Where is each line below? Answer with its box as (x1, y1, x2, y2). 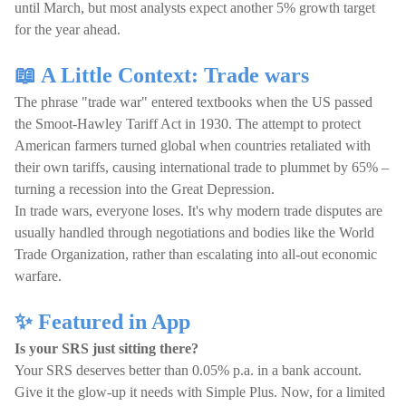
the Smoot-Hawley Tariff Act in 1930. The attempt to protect (14, 116, 361, 131)
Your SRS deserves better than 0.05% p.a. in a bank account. (14, 362, 362, 378)
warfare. (14, 268, 62, 284)
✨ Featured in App (14, 310, 190, 333)
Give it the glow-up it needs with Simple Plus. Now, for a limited (14, 384, 385, 400)
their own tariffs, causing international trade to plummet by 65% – (14, 159, 389, 175)
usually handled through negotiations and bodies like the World (14, 225, 374, 240)
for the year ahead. (14, 22, 121, 37)
